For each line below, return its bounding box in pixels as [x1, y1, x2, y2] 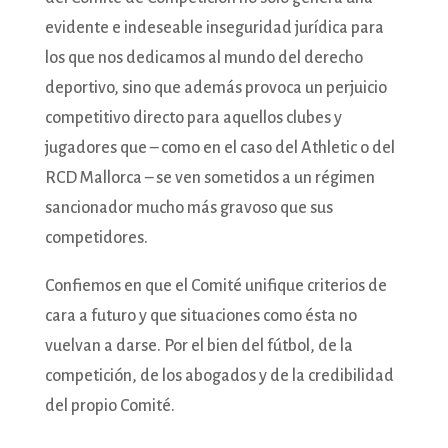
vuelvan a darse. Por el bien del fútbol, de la [44, 336, 353, 355]
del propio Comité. [44, 396, 175, 415]
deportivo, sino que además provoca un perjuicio [44, 78, 387, 97]
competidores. [44, 228, 148, 247]
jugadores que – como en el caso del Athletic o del [44, 138, 395, 157]
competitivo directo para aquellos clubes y [44, 108, 342, 127]
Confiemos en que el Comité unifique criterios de [44, 276, 387, 295]
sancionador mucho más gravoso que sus [44, 198, 333, 217]
